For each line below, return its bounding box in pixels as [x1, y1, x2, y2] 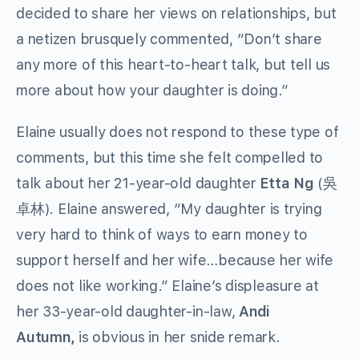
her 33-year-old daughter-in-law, [16, 303, 240, 321]
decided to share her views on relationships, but [16, 5, 337, 22]
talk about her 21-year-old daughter [16, 175, 260, 192]
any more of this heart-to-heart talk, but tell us [16, 56, 331, 74]
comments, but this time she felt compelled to [16, 149, 324, 167]
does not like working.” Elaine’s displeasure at [16, 277, 319, 295]
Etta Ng [260, 175, 314, 192]
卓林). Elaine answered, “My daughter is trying [16, 200, 322, 218]
